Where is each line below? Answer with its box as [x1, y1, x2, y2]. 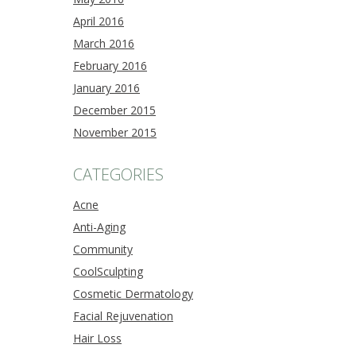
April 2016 [73, 14, 124, 29]
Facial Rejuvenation [73, 308, 173, 323]
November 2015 [73, 125, 157, 141]
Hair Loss [73, 330, 122, 346]
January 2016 [73, 80, 140, 96]
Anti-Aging [73, 219, 126, 234]
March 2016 [73, 36, 134, 52]
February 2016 [73, 58, 147, 74]
